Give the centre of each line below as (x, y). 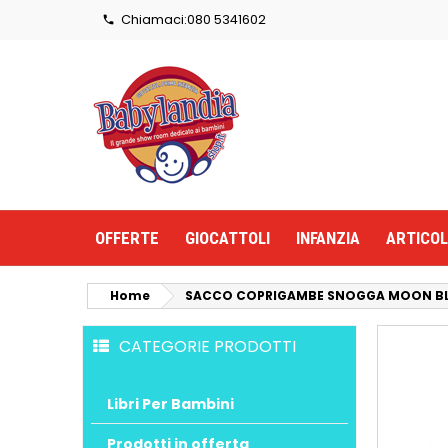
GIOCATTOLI (227, 238)
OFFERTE (127, 238)
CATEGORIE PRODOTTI (207, 346)
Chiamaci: (150, 19)
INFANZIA (328, 238)
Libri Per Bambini (170, 403)
